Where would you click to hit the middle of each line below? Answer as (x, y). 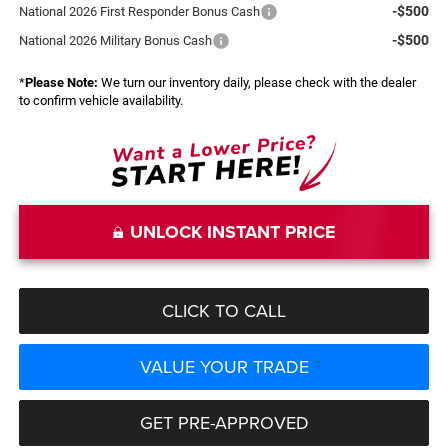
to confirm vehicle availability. (100, 101)
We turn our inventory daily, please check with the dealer (256, 83)
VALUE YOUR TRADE (224, 367)
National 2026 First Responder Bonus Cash (139, 12)
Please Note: (61, 83)
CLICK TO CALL (224, 311)
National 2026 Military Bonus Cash (115, 41)
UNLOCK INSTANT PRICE (232, 232)
